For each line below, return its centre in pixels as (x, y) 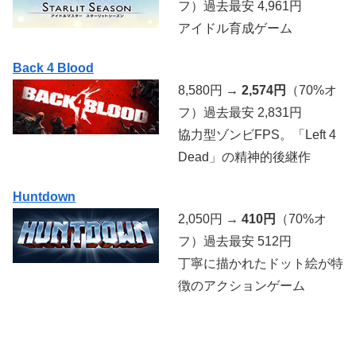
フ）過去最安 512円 (235, 242)
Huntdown (44, 197)
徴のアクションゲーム (242, 286)
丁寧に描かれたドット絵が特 (261, 264)
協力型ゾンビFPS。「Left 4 (257, 135)
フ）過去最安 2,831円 (240, 113)
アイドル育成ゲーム (235, 28)
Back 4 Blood (53, 68)
